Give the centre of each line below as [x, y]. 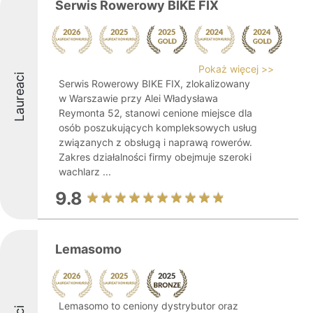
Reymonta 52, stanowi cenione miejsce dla [155, 113]
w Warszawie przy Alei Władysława [138, 98]
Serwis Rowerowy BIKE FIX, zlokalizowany [154, 83]
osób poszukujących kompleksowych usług [158, 128]
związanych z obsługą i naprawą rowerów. [155, 142]
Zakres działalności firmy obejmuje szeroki [155, 157]
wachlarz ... [85, 172]
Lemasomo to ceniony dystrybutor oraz [148, 306]
